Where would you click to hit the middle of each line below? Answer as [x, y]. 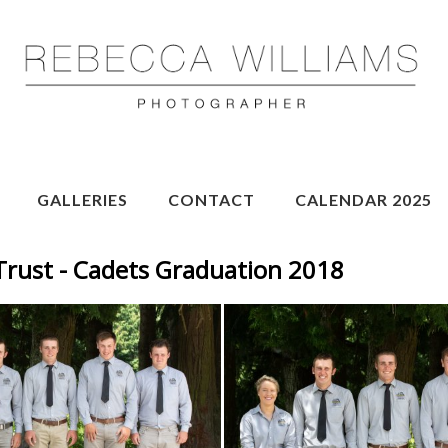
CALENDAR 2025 [363, 199]
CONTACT [211, 199]
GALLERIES [82, 199]
